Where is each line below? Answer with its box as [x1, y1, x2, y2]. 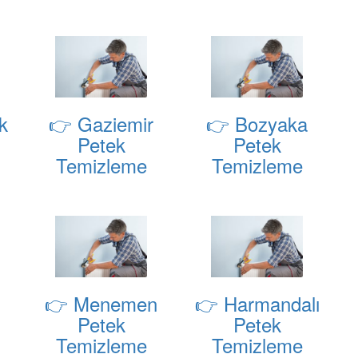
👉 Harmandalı [194, 289, 320, 318]
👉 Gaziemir [49, 109, 153, 138]
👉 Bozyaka [206, 109, 308, 138]
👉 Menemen [45, 289, 157, 318]
